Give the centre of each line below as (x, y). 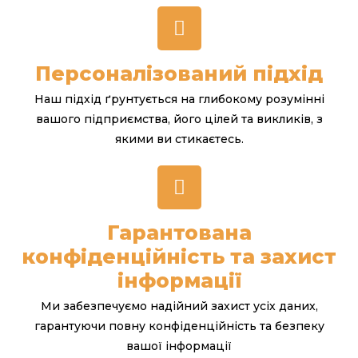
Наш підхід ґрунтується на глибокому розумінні (179, 99)
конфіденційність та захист (179, 256)
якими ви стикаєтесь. (179, 139)
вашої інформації (179, 346)
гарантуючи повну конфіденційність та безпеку (179, 326)
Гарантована (179, 232)
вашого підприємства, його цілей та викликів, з (179, 119)
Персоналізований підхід (179, 73)
